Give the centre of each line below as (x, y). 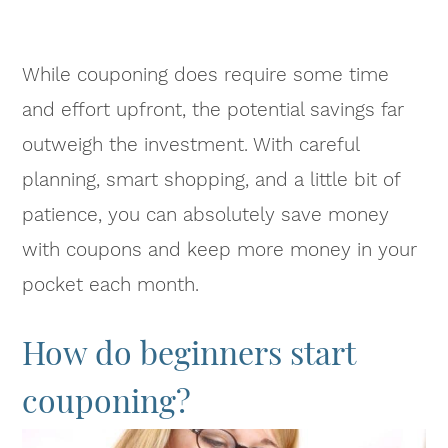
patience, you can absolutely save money (206, 214)
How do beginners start (189, 351)
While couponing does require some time (206, 74)
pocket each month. (111, 284)
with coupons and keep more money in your (220, 249)
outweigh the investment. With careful (191, 144)
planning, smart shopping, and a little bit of (211, 179)
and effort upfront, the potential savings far (213, 109)
